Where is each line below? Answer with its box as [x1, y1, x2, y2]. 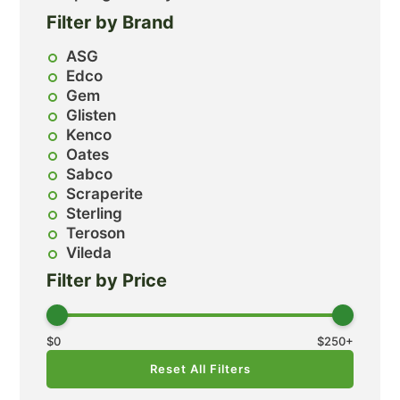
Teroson [66, 223, 126, 242]
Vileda [66, 243, 112, 262]
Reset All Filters [149, 361, 251, 376]
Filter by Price [46, 269, 168, 291]
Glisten [66, 105, 117, 124]
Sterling [66, 204, 123, 222]
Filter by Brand [46, 11, 175, 33]
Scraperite [66, 184, 144, 203]
